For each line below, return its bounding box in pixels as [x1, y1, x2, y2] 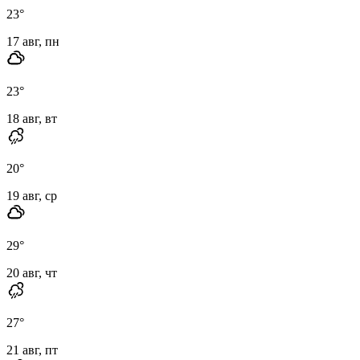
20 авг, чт [6, 265, 57, 280]
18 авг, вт [6, 111, 57, 125]
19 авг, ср [6, 188, 57, 202]
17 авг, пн [6, 34, 59, 48]
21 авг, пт [6, 342, 58, 357]
